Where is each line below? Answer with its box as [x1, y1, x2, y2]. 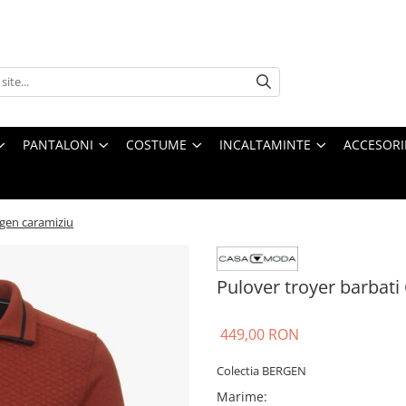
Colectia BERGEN [217, 362, 306, 380]
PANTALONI [23, 136, 93, 153]
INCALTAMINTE [219, 136, 311, 153]
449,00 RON [220, 324, 299, 345]
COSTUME [126, 136, 187, 153]
